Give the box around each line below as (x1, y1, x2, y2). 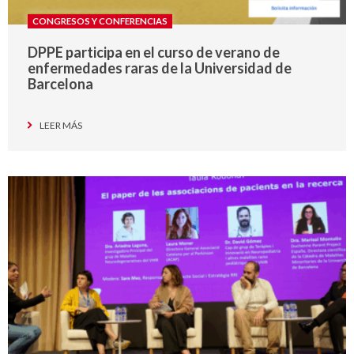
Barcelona (28, 75, 93, 93)
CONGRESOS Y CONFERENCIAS (32, 16, 168, 27)
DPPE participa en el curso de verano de (28, 43, 280, 62)
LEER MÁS (40, 119, 82, 132)
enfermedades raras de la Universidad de (28, 59, 292, 77)
